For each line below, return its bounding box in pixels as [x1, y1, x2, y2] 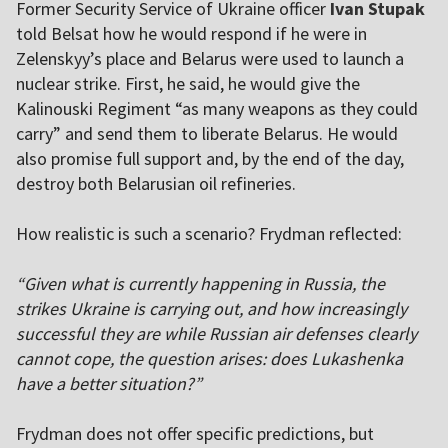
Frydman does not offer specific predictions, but [16, 422, 374, 446]
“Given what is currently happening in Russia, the [16, 272, 385, 296]
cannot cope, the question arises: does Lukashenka [16, 347, 403, 371]
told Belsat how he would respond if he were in [16, 22, 367, 46]
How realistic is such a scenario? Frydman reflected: [16, 222, 402, 246]
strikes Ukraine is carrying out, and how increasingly [16, 297, 407, 321]
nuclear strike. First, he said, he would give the [16, 72, 360, 96]
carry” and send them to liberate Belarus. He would [16, 122, 398, 146]
